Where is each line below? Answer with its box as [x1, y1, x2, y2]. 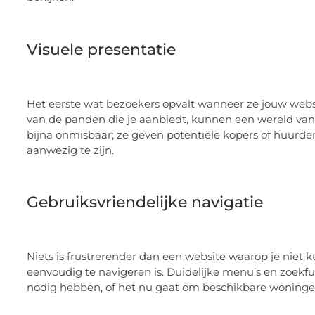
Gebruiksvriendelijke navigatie [27, 193, 263, 212]
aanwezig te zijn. [27, 143, 114, 157]
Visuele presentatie [27, 40, 176, 60]
